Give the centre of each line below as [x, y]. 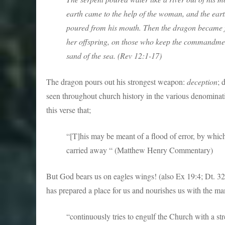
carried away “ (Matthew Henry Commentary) [140, 150]
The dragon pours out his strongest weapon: [117, 82]
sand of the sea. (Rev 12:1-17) [114, 55]
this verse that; [69, 110]
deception [202, 82]
